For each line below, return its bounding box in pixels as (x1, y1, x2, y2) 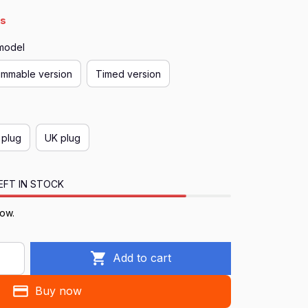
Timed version (96, 67, 161, 80)
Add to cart (113, 251, 172, 265)
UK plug (45, 131, 80, 144)
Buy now (34, 284, 82, 298)
